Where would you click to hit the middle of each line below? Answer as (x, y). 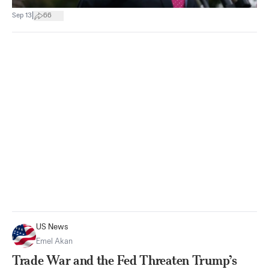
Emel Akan (54, 241)
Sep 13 (22, 16)
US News (52, 227)
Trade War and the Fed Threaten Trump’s (125, 260)
